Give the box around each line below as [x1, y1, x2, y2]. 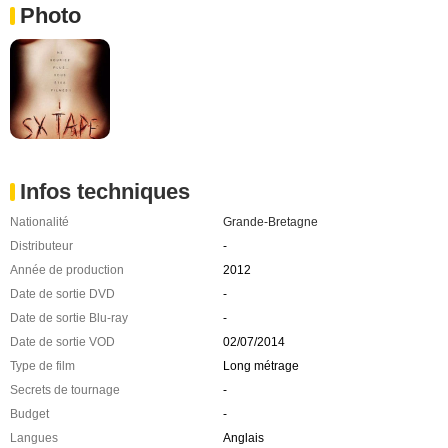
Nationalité [10, 214, 69, 229]
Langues [10, 430, 58, 445]
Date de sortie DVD [10, 286, 115, 301]
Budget [10, 406, 49, 421]
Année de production [10, 262, 124, 277]
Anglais [222, 430, 264, 445]
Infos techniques [20, 178, 190, 204]
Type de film [10, 358, 75, 373]
